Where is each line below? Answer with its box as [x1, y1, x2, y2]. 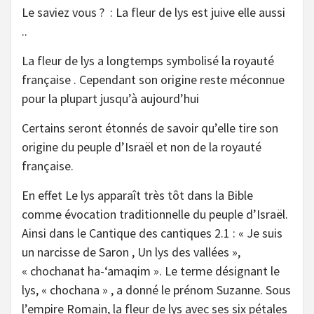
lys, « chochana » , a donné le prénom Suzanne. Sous [22, 281, 291, 298]
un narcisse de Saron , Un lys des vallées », [22, 243, 240, 260]
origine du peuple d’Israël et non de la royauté [22, 138, 261, 155]
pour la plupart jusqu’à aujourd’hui [22, 90, 199, 107]
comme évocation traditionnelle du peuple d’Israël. [22, 205, 288, 222]
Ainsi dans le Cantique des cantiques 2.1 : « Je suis [22, 224, 282, 241]
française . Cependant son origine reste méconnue [22, 71, 285, 88]
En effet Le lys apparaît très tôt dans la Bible [22, 186, 253, 203]
